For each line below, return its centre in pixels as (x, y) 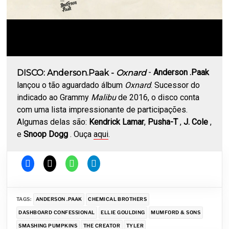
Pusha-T (164, 122)
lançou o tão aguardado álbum (71, 85)
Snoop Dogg (47, 134)
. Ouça (82, 134)
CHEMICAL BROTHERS (118, 199)
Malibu (104, 97)
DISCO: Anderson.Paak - (67, 73)
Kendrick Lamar (117, 122)
